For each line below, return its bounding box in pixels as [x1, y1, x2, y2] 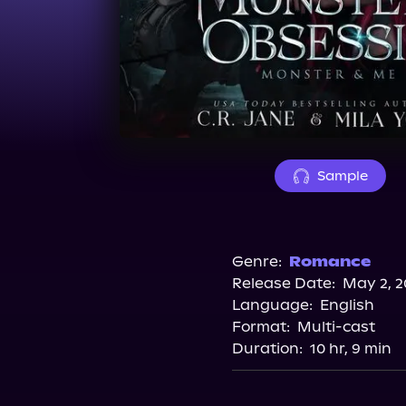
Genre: [231, 253, 282, 270]
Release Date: [231, 275, 335, 292]
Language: [231, 296, 313, 314]
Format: [231, 318, 290, 335]
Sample [316, 168, 368, 184]
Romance [288, 253, 371, 270]
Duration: [231, 340, 303, 357]
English [319, 296, 374, 314]
